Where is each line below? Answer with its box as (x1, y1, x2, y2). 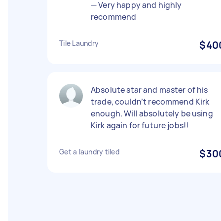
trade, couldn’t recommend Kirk (91, 96, 210, 107)
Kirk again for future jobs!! (91, 120, 189, 131)
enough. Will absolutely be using (91, 108, 213, 119)
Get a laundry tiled (59, 147, 119, 156)
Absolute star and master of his (91, 84, 208, 95)
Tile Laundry (59, 38, 99, 48)
